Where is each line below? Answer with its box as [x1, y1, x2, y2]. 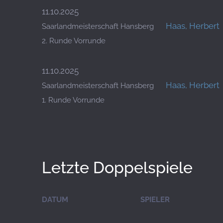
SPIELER [140, 195, 170, 204]
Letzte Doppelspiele [42, 158, 193, 177]
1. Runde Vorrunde [42, 96, 105, 105]
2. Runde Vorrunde [42, 36, 106, 45]
